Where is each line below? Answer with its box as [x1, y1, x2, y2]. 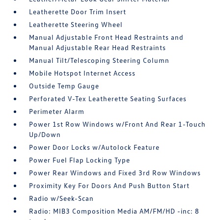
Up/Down [29, 130, 61, 138]
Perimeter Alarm [29, 107, 85, 115]
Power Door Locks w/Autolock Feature [29, 142, 160, 151]
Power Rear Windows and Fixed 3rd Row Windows [29, 168, 201, 177]
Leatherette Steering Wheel [29, 20, 123, 28]
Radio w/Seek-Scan [29, 193, 94, 202]
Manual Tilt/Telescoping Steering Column [29, 55, 170, 64]
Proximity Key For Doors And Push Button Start [29, 181, 190, 190]
